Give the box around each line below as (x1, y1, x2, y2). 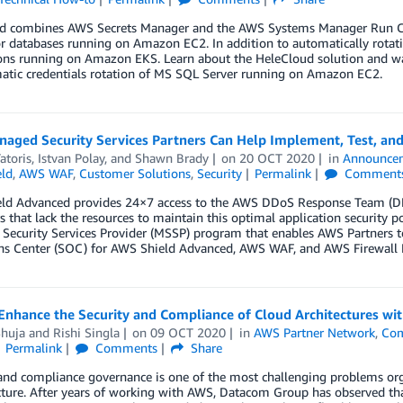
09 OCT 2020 (150, 325, 227, 340)
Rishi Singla (52, 325, 120, 340)
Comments (92, 340, 158, 355)
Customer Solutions (78, 166, 191, 181)
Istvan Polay (37, 150, 104, 166)
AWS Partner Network (254, 325, 376, 340)
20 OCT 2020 (239, 150, 316, 166)
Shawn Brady (134, 150, 209, 166)
